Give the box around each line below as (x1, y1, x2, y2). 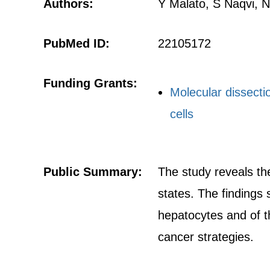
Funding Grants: (43, 77, 137, 90)
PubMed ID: (43, 37, 110, 50)
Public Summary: (43, 165, 142, 178)
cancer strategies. (158, 230, 254, 243)
